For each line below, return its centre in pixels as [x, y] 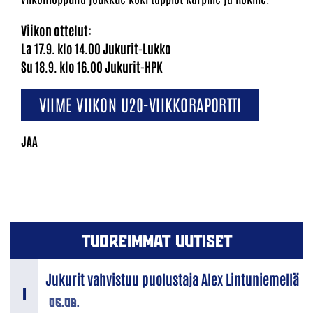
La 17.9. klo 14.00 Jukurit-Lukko [96, 49]
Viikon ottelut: [56, 30]
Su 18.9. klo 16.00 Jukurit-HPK [92, 67]
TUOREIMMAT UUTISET [156, 241]
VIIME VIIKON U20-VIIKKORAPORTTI [140, 103]
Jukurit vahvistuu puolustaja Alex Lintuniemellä [172, 279]
